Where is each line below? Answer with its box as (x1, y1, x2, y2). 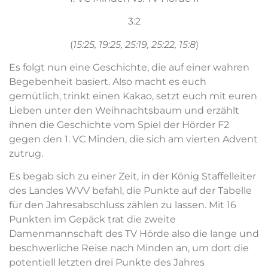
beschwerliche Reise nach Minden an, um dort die (9, 242, 249, 254)
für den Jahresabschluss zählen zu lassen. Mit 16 (9, 199, 236, 211)
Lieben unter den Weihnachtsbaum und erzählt (9, 104, 239, 116)
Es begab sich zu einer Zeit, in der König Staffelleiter (9, 170, 256, 182)
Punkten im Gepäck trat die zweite (9, 214, 176, 226)
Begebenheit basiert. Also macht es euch (9, 75, 206, 87)
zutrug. (9, 147, 43, 159)
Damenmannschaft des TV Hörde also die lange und (9, 228, 259, 240)
